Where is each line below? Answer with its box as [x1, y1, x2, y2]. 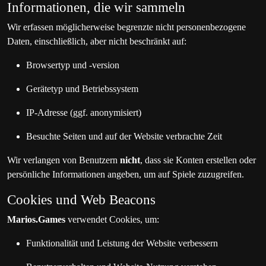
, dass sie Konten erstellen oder [140, 155, 256, 165]
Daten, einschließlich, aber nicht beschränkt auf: [7, 36, 186, 46]
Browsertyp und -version [26, 60, 119, 70]
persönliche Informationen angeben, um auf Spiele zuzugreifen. [7, 169, 244, 179]
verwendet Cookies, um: [65, 214, 159, 224]
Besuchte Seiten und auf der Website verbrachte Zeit [26, 131, 222, 141]
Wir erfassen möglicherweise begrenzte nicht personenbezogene [7, 22, 246, 32]
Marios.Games [7, 214, 65, 224]
